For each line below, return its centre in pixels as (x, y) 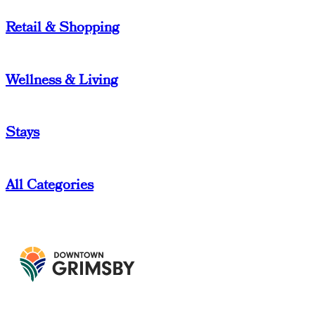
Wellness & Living (62, 80)
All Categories (50, 185)
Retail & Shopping (63, 28)
